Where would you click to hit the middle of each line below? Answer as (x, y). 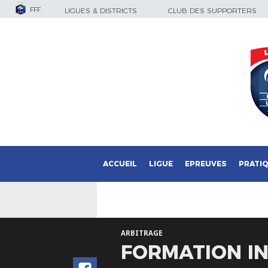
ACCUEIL (120, 164)
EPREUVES (206, 164)
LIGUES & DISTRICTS (101, 10)
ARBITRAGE (142, 233)
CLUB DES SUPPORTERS (212, 10)
